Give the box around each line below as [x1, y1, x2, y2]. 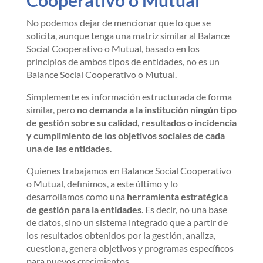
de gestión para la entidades [26, 204, 141, 215]
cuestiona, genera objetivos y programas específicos [26, 242, 234, 254]
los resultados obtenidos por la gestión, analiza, [26, 230, 215, 241]
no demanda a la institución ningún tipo [76, 104, 237, 115]
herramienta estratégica [126, 191, 228, 202]
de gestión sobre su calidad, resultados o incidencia [26, 117, 237, 128]
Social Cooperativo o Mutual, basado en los [26, 43, 200, 54]
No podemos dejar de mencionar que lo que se [26, 17, 211, 28]
